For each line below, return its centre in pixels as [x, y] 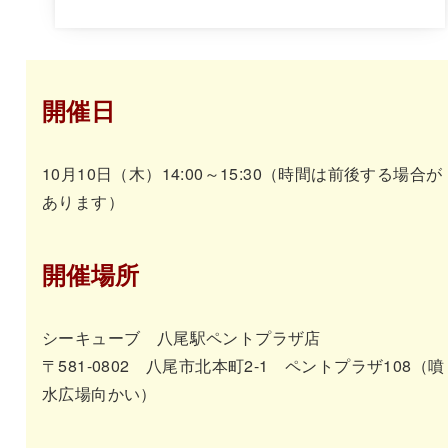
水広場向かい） [99, 393]
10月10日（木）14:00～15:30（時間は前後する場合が [242, 173]
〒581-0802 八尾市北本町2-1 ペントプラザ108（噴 [243, 365]
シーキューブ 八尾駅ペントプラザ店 [181, 337]
